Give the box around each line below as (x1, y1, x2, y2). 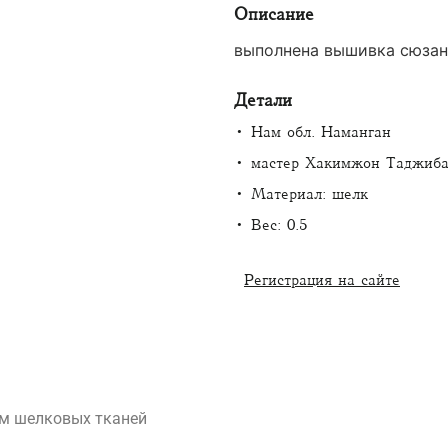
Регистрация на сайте (243, 270, 400, 289)
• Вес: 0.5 (233, 216, 307, 235)
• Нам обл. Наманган (233, 123, 391, 142)
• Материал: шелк (233, 185, 368, 204)
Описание (233, 4, 314, 25)
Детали (233, 90, 292, 111)
